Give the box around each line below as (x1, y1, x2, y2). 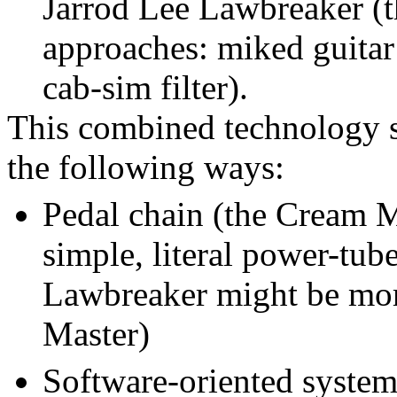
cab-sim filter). (43, 68, 248, 106)
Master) (43, 315, 150, 353)
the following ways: (7, 148, 284, 186)
